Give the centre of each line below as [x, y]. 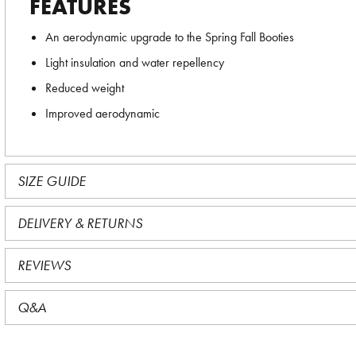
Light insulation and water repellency [135, 62]
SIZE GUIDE [52, 181]
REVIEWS [44, 265]
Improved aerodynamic [103, 113]
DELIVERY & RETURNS [80, 223]
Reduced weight [85, 88]
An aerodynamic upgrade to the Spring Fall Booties [170, 37]
